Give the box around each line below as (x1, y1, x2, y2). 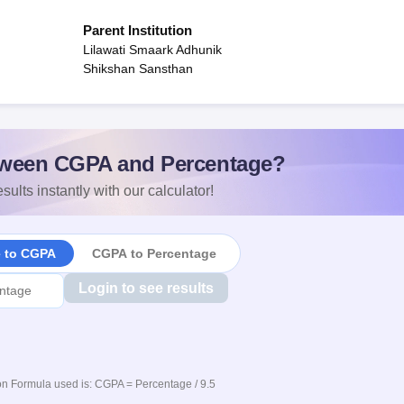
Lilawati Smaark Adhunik (83, 42, 222, 57)
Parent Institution (83, 23, 192, 38)
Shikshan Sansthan (83, 61, 193, 76)
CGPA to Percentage (91, 245, 216, 261)
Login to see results (78, 280, 214, 296)
